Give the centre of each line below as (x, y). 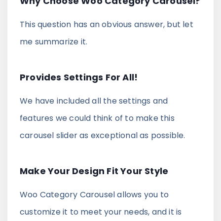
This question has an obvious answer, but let (107, 24)
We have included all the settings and (94, 101)
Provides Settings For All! (79, 77)
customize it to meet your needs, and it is (101, 212)
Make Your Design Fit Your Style (94, 171)
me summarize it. (54, 41)
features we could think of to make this (97, 118)
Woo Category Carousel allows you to (94, 194)
